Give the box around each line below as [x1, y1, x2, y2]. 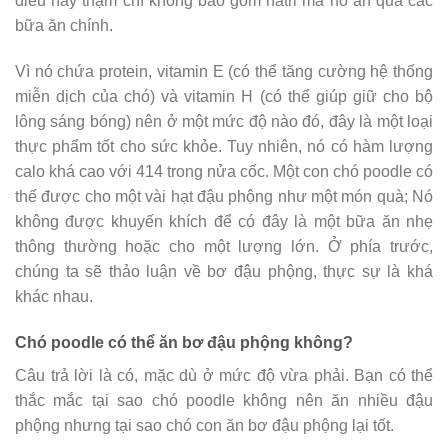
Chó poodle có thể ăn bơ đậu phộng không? [15, 333, 353, 351]
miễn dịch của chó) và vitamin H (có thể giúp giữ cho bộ [15, 87, 433, 105]
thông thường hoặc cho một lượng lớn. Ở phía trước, [15, 237, 433, 255]
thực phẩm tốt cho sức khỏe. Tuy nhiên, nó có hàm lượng [15, 137, 433, 155]
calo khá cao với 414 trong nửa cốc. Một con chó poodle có [15, 162, 433, 180]
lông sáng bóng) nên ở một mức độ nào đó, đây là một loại [15, 112, 433, 130]
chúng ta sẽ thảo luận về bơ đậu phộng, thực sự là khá [15, 262, 433, 280]
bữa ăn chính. [15, 17, 113, 35]
